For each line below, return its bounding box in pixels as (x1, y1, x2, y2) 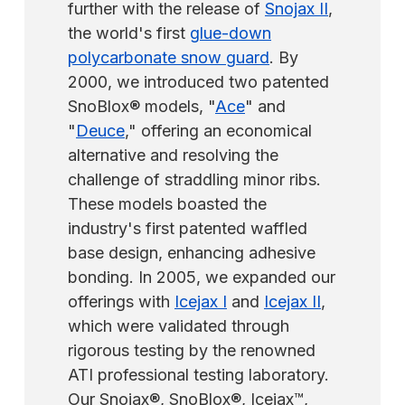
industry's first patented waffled (68, 219, 307, 239)
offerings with (68, 292, 174, 312)
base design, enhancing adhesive (68, 243, 316, 263)
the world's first (68, 24, 190, 43)
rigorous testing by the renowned (68, 341, 316, 361)
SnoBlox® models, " (68, 97, 215, 117)
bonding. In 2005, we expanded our (68, 268, 335, 287)
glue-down (190, 24, 271, 43)
